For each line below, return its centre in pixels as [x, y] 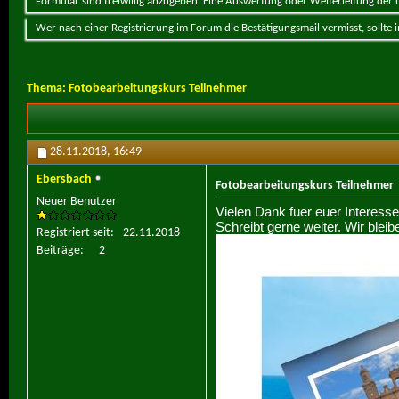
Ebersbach [64, 180]
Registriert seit [73, 233]
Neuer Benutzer [77, 202]
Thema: [48, 88]
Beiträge [58, 251]
